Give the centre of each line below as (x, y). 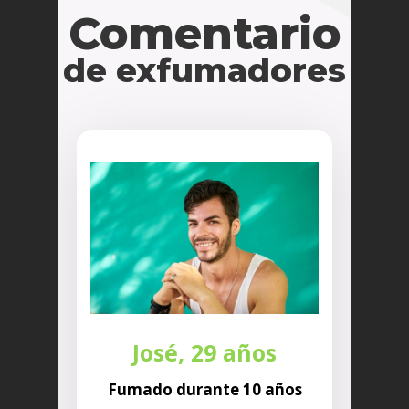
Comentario (204, 34)
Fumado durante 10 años (204, 389)
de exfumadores (204, 71)
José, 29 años (204, 352)
